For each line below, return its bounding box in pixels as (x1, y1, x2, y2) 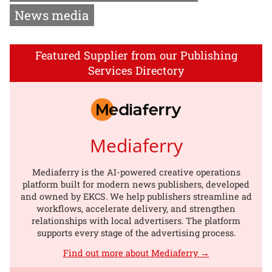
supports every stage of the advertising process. (36, 226, 236, 239)
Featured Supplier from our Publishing (35, 47, 237, 63)
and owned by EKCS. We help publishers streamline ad (20, 190, 252, 202)
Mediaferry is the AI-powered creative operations (32, 166, 240, 178)
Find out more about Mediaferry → (63, 246, 209, 259)
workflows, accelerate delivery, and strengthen (36, 202, 236, 214)
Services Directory (87, 63, 185, 78)
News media (15, 7, 89, 24)
